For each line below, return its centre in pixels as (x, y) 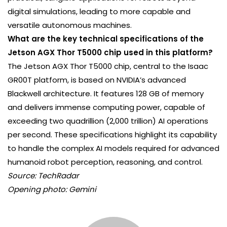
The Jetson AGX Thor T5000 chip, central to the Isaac (108, 66)
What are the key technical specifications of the (106, 39)
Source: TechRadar (43, 176)
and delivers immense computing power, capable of (106, 107)
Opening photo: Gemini (52, 190)
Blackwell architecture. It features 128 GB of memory (106, 94)
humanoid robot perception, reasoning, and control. (105, 162)
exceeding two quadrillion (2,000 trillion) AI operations (108, 121)
